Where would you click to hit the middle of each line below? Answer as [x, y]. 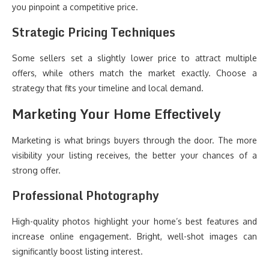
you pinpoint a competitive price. [75, 7]
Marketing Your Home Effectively [116, 114]
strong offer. [36, 170]
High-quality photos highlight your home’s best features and [134, 221]
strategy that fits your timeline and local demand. [108, 88]
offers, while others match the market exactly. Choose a [134, 73]
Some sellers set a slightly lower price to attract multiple [134, 58]
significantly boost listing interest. [77, 251]
